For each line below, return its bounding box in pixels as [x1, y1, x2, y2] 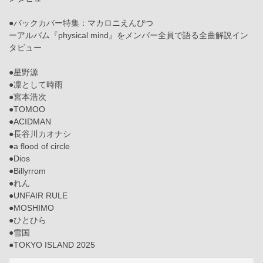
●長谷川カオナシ [9, 129, 71, 139]
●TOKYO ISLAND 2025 [9, 240, 95, 250]
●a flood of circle [9, 141, 70, 151]
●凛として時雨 [9, 80, 63, 90]
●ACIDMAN [9, 117, 51, 127]
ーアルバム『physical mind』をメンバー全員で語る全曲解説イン [9, 31, 248, 41]
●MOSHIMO [9, 203, 54, 213]
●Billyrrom [9, 166, 46, 176]
